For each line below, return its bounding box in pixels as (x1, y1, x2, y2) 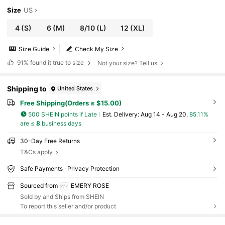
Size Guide (19, 45, 50, 53)
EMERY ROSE (70, 182, 109, 190)
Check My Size (75, 45, 119, 53)
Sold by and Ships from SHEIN (20, 192, 104, 200)
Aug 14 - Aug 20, (140, 110, 189, 118)
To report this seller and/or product (20, 202, 116, 210)
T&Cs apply (20, 148, 53, 156)
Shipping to (7, 84, 47, 93)
